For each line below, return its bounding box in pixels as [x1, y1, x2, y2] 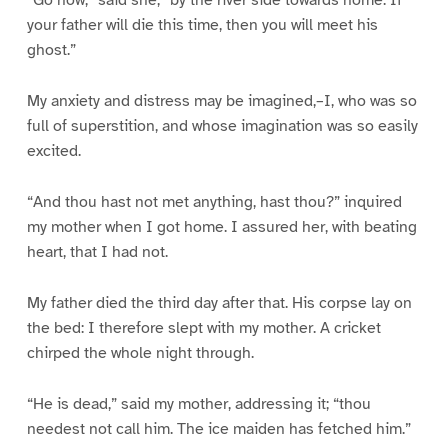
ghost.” [26, 40, 76, 61]
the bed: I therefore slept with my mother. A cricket [26, 317, 381, 338]
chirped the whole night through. [26, 342, 254, 363]
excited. [26, 141, 81, 162]
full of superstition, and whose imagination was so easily [26, 116, 418, 137]
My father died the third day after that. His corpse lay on [26, 292, 412, 313]
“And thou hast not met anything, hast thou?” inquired [26, 191, 402, 212]
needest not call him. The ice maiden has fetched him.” [26, 418, 411, 439]
